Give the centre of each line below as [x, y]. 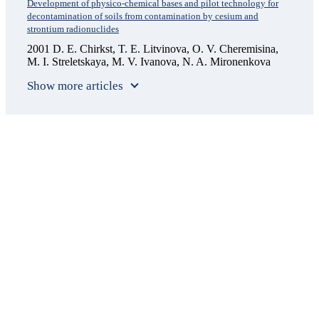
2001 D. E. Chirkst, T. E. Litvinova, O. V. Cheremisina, [153, 48]
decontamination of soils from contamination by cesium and [143, 16]
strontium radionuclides [73, 29]
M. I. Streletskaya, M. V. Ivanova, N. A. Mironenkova [149, 61]
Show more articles [75, 85]
